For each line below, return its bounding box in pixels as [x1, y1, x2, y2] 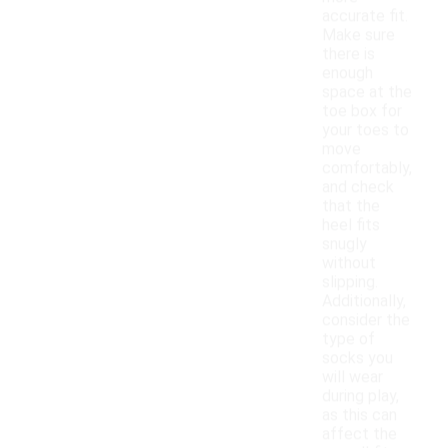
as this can [322, 405, 397, 425]
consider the [322, 310, 410, 330]
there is [322, 44, 375, 64]
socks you [322, 348, 393, 368]
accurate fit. [322, 6, 408, 26]
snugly [322, 234, 367, 254]
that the [322, 196, 380, 216]
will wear [322, 367, 383, 387]
